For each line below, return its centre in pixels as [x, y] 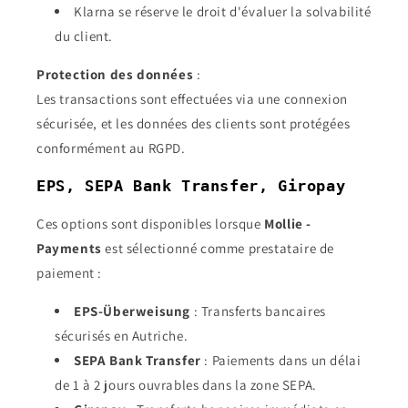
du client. [84, 36]
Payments [69, 248]
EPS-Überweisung [132, 311]
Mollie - [288, 224]
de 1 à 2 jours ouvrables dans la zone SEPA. [186, 385]
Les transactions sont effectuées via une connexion [193, 99]
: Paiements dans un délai [281, 360]
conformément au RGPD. [111, 148]
